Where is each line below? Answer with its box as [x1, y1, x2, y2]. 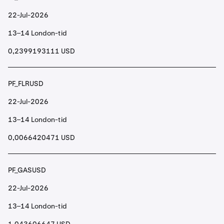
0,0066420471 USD [8, 133, 75, 142]
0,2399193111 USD [8, 46, 75, 55]
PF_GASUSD [8, 165, 46, 174]
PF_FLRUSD [8, 79, 43, 88]
